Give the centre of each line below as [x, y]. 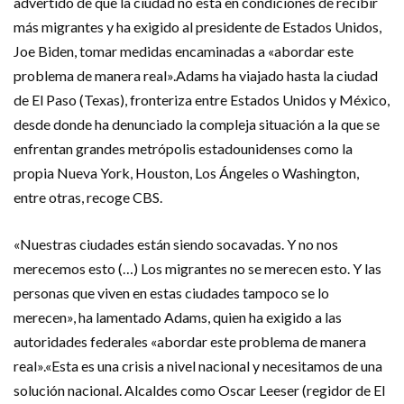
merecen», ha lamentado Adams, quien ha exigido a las [178, 317]
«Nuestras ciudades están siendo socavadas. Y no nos [176, 244]
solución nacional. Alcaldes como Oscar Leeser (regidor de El [199, 390]
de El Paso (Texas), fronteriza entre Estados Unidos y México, [202, 100]
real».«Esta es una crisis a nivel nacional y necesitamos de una [198, 366]
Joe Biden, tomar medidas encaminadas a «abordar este [184, 51]
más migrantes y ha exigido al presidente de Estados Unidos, [197, 27]
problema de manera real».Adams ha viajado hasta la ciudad [196, 75]
